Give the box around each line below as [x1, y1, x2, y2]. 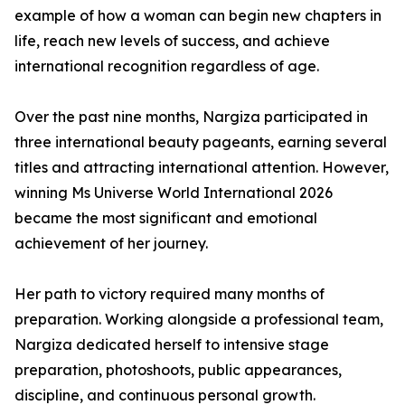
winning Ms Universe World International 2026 [14, 184, 333, 202]
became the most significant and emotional [14, 209, 317, 228]
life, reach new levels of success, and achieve [14, 32, 330, 51]
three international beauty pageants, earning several [14, 133, 387, 152]
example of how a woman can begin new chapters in [14, 6, 381, 25]
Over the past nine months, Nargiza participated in [14, 108, 368, 127]
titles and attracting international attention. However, [14, 158, 389, 177]
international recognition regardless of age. [14, 57, 319, 76]
